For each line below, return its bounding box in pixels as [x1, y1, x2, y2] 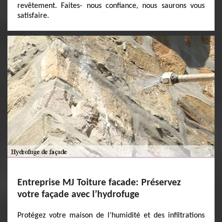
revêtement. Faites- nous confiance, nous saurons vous [17, 2, 205, 10]
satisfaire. [17, 12, 49, 20]
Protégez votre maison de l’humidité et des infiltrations [17, 212, 205, 220]
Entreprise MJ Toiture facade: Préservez [17, 178, 181, 188]
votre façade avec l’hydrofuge [17, 190, 139, 200]
